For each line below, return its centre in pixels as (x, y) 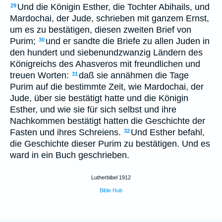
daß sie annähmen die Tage (134, 75)
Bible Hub (111, 190)
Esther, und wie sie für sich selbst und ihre (93, 110)
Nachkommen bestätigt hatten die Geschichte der (108, 121)
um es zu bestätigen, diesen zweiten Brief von (101, 30)
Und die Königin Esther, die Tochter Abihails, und (113, 7)
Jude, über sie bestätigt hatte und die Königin (99, 98)
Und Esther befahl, (168, 132)
